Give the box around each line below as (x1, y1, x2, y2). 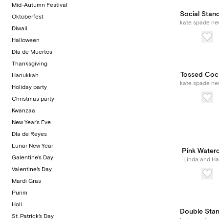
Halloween (12, 37, 40, 44)
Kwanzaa (12, 107, 35, 114)
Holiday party (12, 84, 47, 91)
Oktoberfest (12, 13, 44, 21)
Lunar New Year (12, 142, 53, 150)
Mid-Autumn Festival (12, 1, 67, 9)
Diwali (12, 25, 27, 32)
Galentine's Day (12, 154, 53, 161)
